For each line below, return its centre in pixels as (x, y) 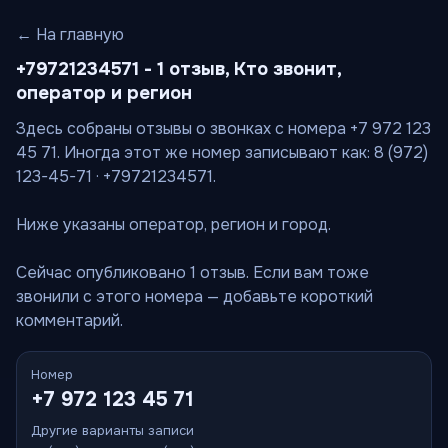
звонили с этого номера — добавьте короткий (194, 296)
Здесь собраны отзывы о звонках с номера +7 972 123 (223, 128)
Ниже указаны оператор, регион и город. (173, 224)
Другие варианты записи (112, 430)
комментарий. (69, 320)
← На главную (70, 34)
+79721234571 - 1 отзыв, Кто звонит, (178, 69)
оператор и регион (104, 93)
